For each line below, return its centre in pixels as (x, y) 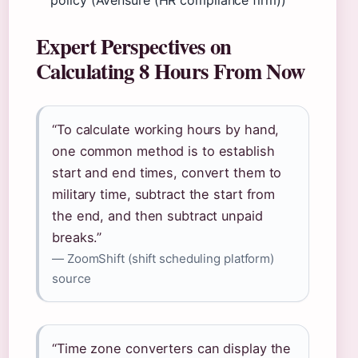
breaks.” (77, 237)
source (72, 278)
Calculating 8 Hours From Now (171, 71)
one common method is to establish (163, 151)
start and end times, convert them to (167, 173)
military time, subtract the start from (164, 194)
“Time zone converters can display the (172, 348)
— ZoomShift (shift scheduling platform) (163, 259)
